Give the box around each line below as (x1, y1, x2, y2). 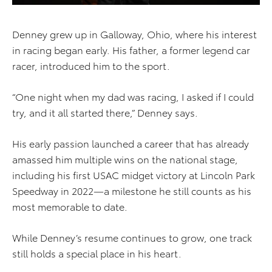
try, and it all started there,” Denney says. (12, 105, 198, 120)
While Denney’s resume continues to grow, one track (12, 230, 252, 245)
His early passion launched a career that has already (12, 136, 249, 151)
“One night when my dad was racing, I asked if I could (12, 89, 254, 104)
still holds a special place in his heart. (12, 246, 182, 260)
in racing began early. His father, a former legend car (12, 42, 250, 57)
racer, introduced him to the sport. (12, 58, 170, 73)
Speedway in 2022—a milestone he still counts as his (12, 183, 251, 198)
